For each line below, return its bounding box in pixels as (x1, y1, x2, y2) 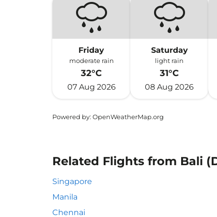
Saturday (151, 46, 188, 55)
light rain (155, 57, 184, 64)
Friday (78, 46, 105, 55)
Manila (52, 192, 77, 201)
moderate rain (69, 57, 114, 64)
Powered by (52, 113, 90, 121)
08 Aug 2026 (145, 82, 194, 92)
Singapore (52, 177, 92, 186)
